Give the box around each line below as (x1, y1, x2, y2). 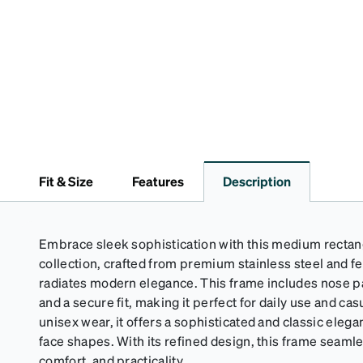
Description (223, 173, 291, 190)
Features (132, 173, 184, 190)
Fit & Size (39, 173, 93, 190)
